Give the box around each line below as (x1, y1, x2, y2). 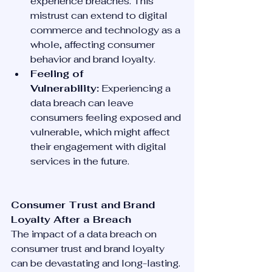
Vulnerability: (30, 82, 99, 95)
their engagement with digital (30, 140, 169, 153)
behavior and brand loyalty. (30, 53, 155, 66)
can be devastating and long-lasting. (11, 257, 183, 270)
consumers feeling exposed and (30, 111, 183, 124)
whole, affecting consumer (30, 38, 157, 51)
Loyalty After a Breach (11, 213, 131, 226)
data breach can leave (30, 97, 136, 109)
